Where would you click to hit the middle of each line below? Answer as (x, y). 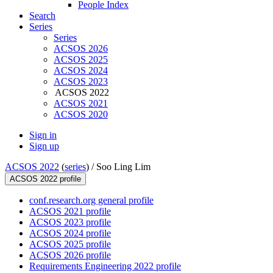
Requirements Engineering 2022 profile (105, 266)
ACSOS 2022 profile (45, 179)
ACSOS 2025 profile (70, 244)
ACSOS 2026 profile (70, 255)
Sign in (43, 135)
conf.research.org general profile (91, 200)
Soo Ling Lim (123, 167)
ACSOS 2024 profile (70, 233)
